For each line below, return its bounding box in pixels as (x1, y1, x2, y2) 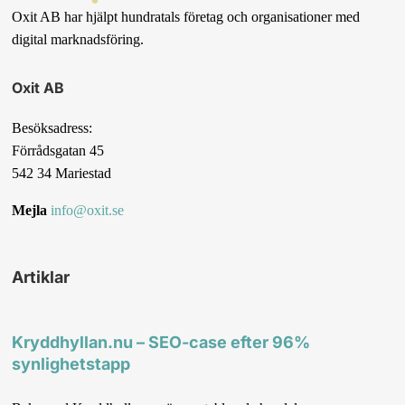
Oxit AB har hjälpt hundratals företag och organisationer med (12, 8, 361, 24)
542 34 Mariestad (12, 165, 112, 182)
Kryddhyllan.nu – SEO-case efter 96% (12, 333, 311, 353)
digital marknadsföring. (12, 31, 145, 47)
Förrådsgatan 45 (12, 143, 105, 159)
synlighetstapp (12, 354, 131, 374)
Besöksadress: (12, 120, 93, 137)
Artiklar (12, 268, 71, 287)
